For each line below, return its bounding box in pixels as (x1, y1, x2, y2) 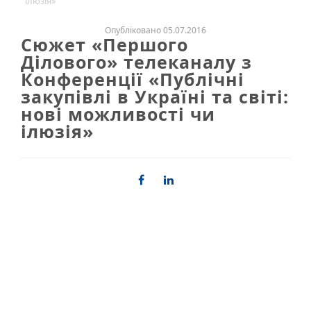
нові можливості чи (21, 101, 215, 126)
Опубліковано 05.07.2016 (105, 24, 206, 36)
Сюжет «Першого (21, 32, 188, 56)
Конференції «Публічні (21, 67, 244, 91)
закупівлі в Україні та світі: (21, 84, 289, 108)
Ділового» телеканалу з (21, 49, 252, 74)
